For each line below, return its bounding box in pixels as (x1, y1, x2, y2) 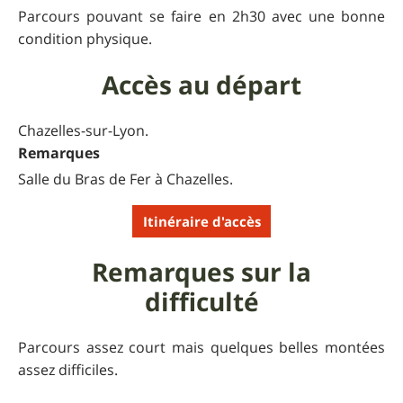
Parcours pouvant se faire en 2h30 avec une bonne (18, 6, 385, 27)
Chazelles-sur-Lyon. (18, 121, 148, 141)
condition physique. (18, 29, 152, 49)
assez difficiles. (18, 360, 118, 381)
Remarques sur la (92, 255, 311, 291)
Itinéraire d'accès (142, 211, 261, 231)
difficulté (144, 284, 259, 320)
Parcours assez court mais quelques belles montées (18, 337, 385, 358)
